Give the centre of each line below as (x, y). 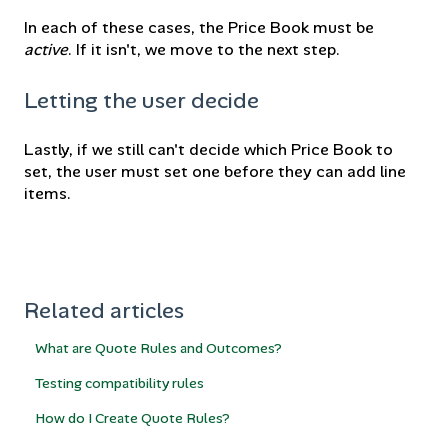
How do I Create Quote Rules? (133, 417)
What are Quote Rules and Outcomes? (159, 347)
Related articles (104, 310)
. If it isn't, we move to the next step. (204, 50)
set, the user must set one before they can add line (215, 172)
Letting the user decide (141, 100)
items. (47, 194)
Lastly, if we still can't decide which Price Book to (208, 150)
